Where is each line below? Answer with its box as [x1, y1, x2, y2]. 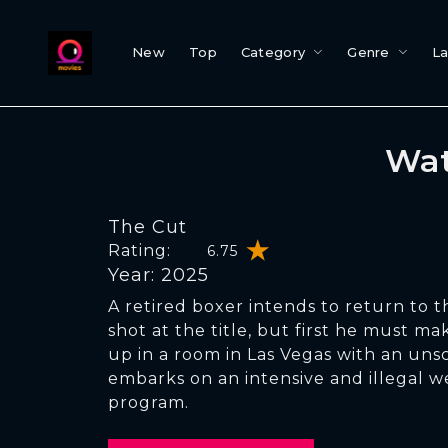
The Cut [108, 216, 187, 238]
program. [108, 393, 189, 412]
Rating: [108, 241, 171, 260]
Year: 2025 [108, 264, 209, 286]
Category [240, 44, 306, 60]
